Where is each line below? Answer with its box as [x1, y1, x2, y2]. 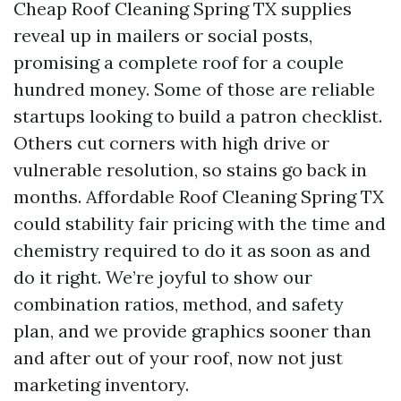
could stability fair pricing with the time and [13, 212, 386, 235]
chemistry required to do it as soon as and [13, 239, 371, 261]
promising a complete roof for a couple [13, 51, 344, 73]
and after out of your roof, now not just [13, 346, 343, 369]
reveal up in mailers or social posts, [13, 24, 312, 47]
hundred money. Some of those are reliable [13, 78, 375, 100]
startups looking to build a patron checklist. [13, 105, 382, 127]
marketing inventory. [13, 373, 189, 396]
